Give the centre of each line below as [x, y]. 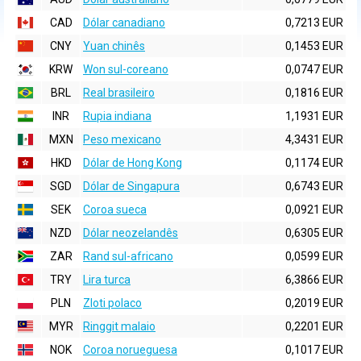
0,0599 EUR [314, 256]
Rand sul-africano [128, 256]
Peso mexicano [122, 139]
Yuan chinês [114, 46]
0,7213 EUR [314, 23]
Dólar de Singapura [131, 186]
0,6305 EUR [314, 233]
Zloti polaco [112, 303]
